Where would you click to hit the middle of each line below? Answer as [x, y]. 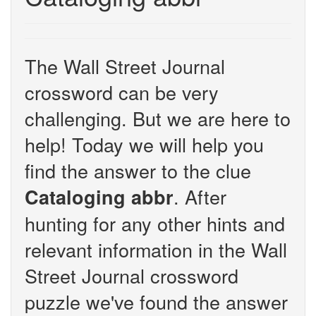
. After [200, 196]
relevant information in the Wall [156, 249]
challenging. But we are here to [158, 118]
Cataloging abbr [99, 197]
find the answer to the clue [138, 170]
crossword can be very [122, 92]
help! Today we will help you [144, 144]
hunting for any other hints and [155, 223]
